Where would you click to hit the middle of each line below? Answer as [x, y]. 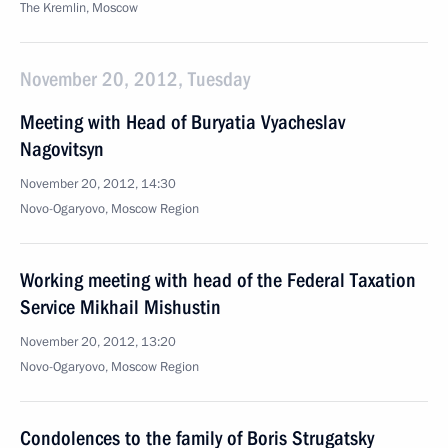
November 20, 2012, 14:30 [98, 184]
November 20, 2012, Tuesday [135, 79]
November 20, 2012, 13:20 [98, 342]
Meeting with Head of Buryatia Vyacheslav [182, 122]
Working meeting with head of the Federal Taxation [218, 280]
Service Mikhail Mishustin [120, 307]
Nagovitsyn [62, 149]
